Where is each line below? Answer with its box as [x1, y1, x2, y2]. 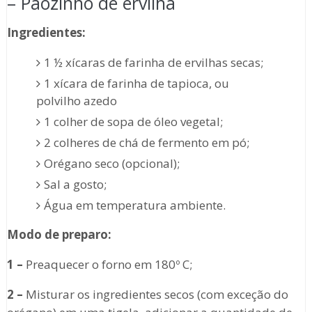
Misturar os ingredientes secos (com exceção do [22, 286, 288, 303]
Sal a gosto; [44, 176, 107, 193]
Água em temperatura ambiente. [44, 197, 226, 214]
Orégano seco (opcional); [44, 155, 180, 172]
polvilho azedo [36, 93, 118, 109]
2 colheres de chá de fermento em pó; [44, 134, 250, 151]
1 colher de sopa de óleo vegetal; [44, 114, 224, 130]
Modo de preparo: [6, 226, 111, 243]
